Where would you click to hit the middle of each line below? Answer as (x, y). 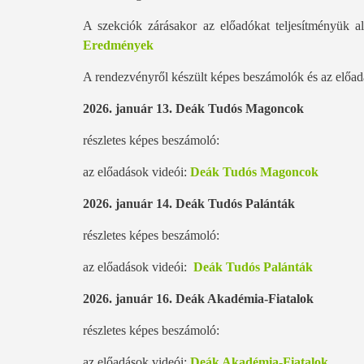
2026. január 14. (128, 204)
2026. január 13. (128, 108)
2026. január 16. (128, 299)
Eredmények (118, 45)
